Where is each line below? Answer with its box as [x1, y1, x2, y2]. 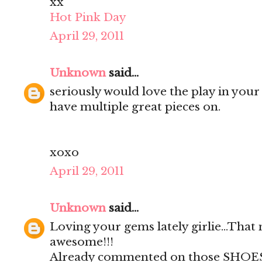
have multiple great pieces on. [50, 100, 220, 114]
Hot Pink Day [50, 11, 126, 25]
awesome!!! [50, 235, 113, 249]
